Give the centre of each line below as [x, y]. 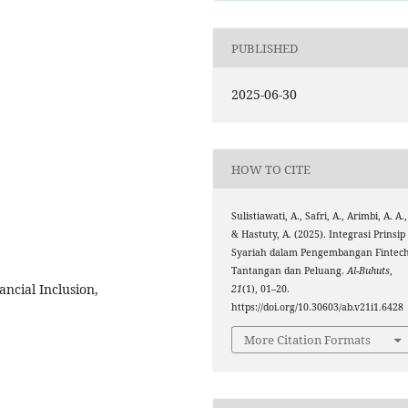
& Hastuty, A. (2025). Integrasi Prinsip [319, 235]
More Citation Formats [308, 339]
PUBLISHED [265, 48]
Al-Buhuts [369, 271]
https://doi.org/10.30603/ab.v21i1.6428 [318, 307]
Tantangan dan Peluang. [290, 271]
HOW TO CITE [271, 169]
